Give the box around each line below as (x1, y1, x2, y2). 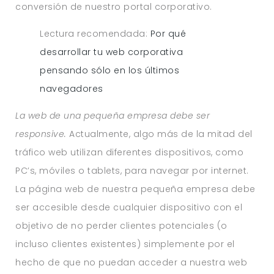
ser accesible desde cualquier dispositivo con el (15, 201, 243, 213)
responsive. (15, 127, 70, 140)
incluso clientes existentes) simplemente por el (15, 237, 235, 250)
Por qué (150, 27, 187, 40)
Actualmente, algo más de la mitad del (69, 127, 253, 140)
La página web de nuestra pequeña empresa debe (15, 182, 256, 195)
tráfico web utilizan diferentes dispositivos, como (15, 146, 244, 158)
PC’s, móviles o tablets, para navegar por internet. (15, 164, 249, 177)
